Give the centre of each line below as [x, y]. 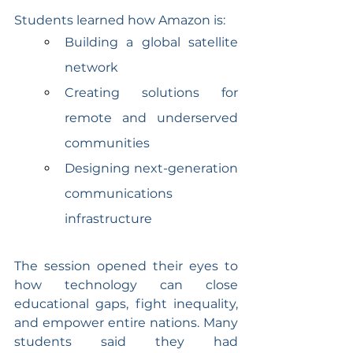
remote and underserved [151, 117]
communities [107, 143]
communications [119, 193]
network [91, 67]
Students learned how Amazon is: [120, 20]
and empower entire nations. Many [126, 322]
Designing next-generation [151, 168]
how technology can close [126, 284]
